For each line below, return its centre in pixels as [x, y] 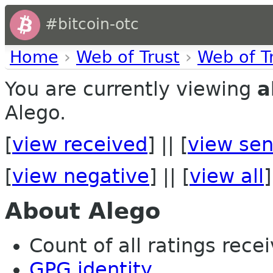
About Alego [83, 211]
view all [227, 176]
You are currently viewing [131, 89]
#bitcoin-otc [90, 24]
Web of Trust [128, 57]
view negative [81, 176]
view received [80, 144]
